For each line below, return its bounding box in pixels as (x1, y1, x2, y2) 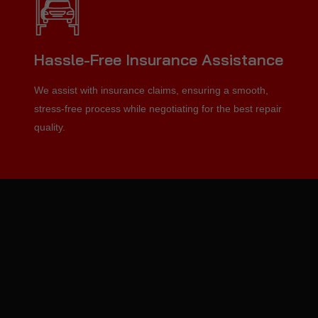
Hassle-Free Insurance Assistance (34, 50, 283, 70)
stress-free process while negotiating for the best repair (34, 103, 282, 115)
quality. (34, 121, 65, 133)
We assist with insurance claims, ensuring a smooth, (34, 84, 268, 97)
